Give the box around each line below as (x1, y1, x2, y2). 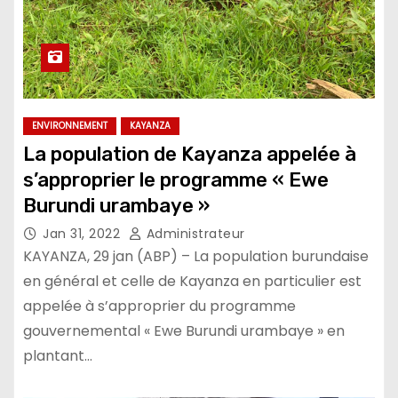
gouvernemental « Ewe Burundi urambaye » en (23, 320, 345, 341)
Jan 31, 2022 (43, 224, 124, 243)
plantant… (23, 345, 92, 366)
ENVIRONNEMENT (32, 118, 107, 132)
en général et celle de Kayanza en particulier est (23, 270, 362, 291)
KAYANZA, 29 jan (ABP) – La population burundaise (23, 245, 369, 267)
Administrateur (142, 224, 245, 243)
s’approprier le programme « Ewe (23, 167, 329, 192)
